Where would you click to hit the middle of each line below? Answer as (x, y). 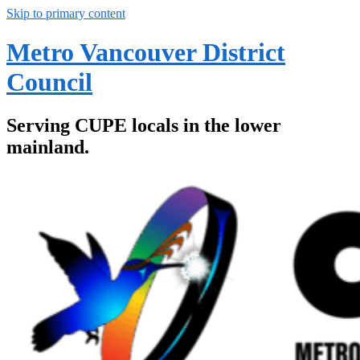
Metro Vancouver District (146, 53)
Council (49, 82)
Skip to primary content (66, 13)
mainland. (48, 147)
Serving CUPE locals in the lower (144, 125)
